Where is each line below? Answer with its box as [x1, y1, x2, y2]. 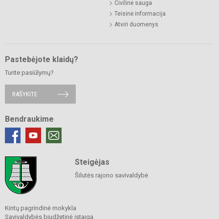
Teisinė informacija [114, 10, 166, 18]
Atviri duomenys [114, 21, 158, 28]
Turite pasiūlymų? [5, 69, 54, 77]
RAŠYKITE [12, 90, 37, 98]
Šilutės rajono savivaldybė [74, 172, 148, 179]
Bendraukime [5, 114, 54, 124]
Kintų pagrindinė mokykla [5, 204, 76, 212]
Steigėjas [74, 157, 109, 167]
